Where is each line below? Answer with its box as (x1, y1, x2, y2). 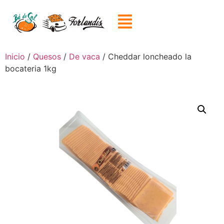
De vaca (69, 51, 100, 62)
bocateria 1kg (5, 63, 56, 74)
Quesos (33, 51, 61, 62)
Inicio (5, 51, 25, 62)
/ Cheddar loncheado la (100, 51, 191, 62)
